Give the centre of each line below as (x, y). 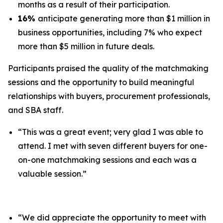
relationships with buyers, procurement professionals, (109, 96)
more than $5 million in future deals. (86, 46)
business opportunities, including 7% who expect (110, 32)
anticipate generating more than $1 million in (124, 18)
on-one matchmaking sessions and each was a (107, 160)
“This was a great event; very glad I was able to (111, 132)
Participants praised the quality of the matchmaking (108, 68)
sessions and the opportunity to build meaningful (101, 82)
